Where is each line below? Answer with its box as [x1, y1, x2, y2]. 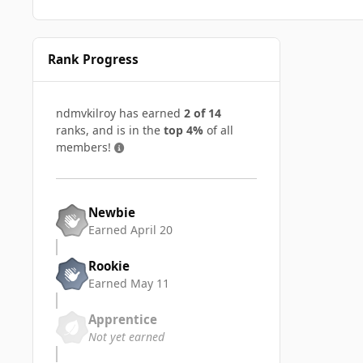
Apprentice [88, 310, 157, 327]
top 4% [164, 122, 203, 139]
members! [56, 139, 114, 156]
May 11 [130, 275, 169, 291]
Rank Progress [48, 50, 139, 68]
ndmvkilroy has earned [56, 105, 184, 122]
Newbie [88, 203, 135, 220]
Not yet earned [88, 328, 164, 344]
